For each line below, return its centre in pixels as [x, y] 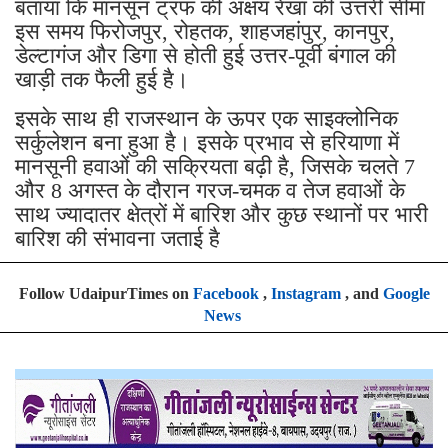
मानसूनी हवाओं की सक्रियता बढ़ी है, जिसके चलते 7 [215, 166]
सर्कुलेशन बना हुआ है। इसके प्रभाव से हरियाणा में [207, 142]
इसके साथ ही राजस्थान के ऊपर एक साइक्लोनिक [206, 118]
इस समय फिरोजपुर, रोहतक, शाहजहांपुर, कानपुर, [205, 31]
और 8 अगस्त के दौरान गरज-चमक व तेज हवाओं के [210, 190]
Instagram [305, 293]
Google [406, 293]
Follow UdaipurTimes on [105, 293]
